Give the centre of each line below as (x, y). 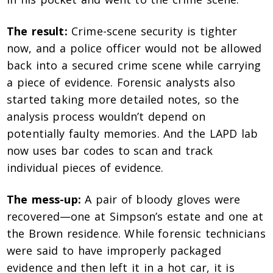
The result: (37, 31)
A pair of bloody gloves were (160, 200)
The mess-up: (44, 200)
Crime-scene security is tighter (152, 31)
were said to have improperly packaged (114, 251)
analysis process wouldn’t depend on (106, 117)
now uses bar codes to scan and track (110, 151)
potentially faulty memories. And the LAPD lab (132, 134)
